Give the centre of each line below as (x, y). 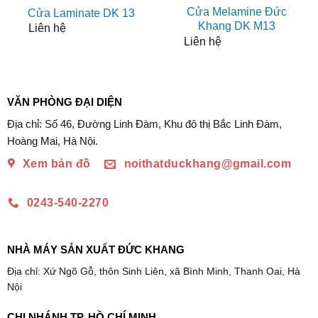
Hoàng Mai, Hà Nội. (52, 141)
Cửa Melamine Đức (237, 12)
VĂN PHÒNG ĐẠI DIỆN (64, 102)
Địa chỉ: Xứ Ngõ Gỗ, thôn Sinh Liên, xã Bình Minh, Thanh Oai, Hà (153, 272)
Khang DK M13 (237, 26)
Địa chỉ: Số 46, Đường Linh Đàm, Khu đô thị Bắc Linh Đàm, (144, 124)
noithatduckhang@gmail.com (208, 164)
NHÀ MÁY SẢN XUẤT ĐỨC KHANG (95, 249)
